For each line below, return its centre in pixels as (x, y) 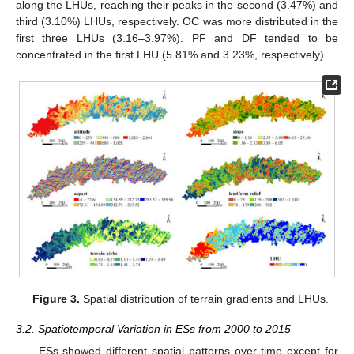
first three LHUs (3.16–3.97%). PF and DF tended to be (177, 38)
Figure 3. (56, 298)
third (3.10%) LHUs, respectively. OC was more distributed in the (177, 22)
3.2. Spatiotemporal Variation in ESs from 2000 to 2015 (153, 328)
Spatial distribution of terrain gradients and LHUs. (204, 298)
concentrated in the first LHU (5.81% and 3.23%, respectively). (171, 55)
